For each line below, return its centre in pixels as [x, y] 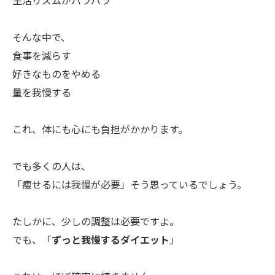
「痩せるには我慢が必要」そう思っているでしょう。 [130, 185]
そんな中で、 [41, 38]
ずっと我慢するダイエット [110, 240]
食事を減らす [42, 56]
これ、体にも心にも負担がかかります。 [100, 130]
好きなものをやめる [56, 75]
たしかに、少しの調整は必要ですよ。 [96, 222]
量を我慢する [42, 93]
